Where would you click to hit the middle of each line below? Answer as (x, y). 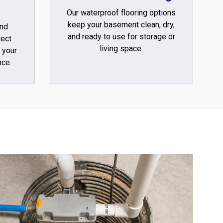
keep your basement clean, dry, (121, 24)
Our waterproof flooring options (121, 12)
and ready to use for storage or (121, 36)
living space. (121, 48)
